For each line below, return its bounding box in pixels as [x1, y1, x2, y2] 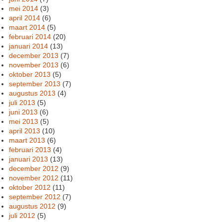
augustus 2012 [9, 202, 56, 210]
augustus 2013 [9, 89, 56, 97]
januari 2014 [9, 42, 49, 50]
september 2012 [9, 192, 61, 201]
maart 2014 [9, 23, 46, 31]
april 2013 [9, 126, 41, 135]
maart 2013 [9, 136, 46, 144]
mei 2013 [9, 117, 39, 125]
